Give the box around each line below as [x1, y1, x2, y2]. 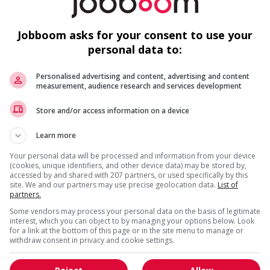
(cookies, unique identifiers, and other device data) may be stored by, [10, 160, 246, 171]
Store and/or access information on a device [36, 105, 189, 116]
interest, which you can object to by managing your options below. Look [10, 216, 254, 226]
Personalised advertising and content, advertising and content [36, 71, 250, 81]
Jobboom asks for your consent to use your [17, 28, 253, 42]
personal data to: [88, 42, 182, 57]
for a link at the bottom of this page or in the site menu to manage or [10, 225, 243, 236]
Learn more [36, 130, 76, 140]
